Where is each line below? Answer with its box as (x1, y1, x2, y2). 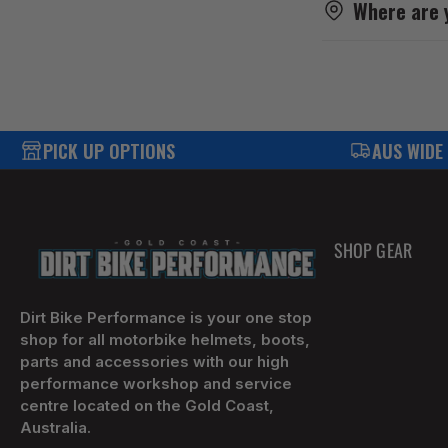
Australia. (20, 418, 91, 438)
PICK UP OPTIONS (43, 136, 175, 164)
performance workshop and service (20, 374, 292, 394)
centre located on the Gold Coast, (20, 396, 274, 416)
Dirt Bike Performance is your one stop (20, 308, 312, 328)
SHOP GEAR (334, 237, 412, 263)
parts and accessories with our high (20, 352, 289, 372)
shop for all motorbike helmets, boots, (20, 330, 310, 350)
